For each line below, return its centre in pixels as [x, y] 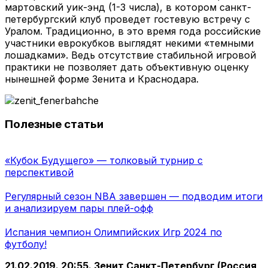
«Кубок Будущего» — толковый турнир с [104, 161]
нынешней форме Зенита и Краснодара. [102, 79]
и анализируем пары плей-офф [79, 208]
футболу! [26, 244]
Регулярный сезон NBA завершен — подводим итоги [134, 197]
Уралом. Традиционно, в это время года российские [133, 31]
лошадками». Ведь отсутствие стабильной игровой [130, 55]
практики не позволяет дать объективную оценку [127, 67]
